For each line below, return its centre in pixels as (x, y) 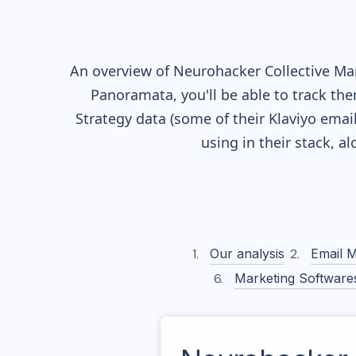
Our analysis (247, 253)
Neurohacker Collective (252, 71)
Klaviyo (292, 118)
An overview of (122, 71)
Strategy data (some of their (172, 118)
